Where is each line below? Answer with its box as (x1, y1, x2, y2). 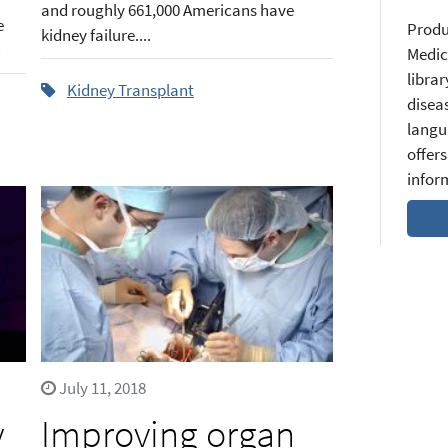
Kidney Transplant (66, 78, 194, 101)
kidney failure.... (40, 23, 151, 46)
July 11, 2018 (55, 376, 146, 399)
